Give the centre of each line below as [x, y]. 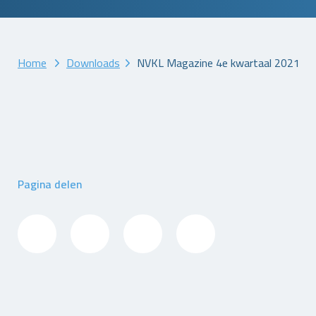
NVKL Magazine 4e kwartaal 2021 [218, 63]
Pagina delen [50, 184]
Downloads [93, 63]
